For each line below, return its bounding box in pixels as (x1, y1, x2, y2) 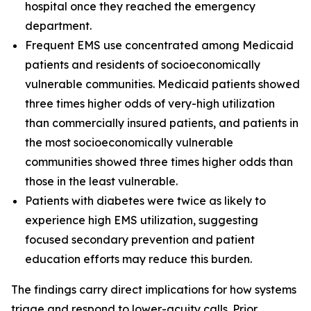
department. (25, 19, 92, 33)
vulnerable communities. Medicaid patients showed (25, 77, 300, 91)
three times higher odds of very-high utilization (25, 96, 275, 110)
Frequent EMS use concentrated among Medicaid (25, 38, 294, 52)
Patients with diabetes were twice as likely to (25, 194, 266, 208)
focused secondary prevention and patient (25, 233, 255, 246)
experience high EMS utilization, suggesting (25, 213, 258, 227)
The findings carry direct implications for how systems (11, 283, 296, 296)
